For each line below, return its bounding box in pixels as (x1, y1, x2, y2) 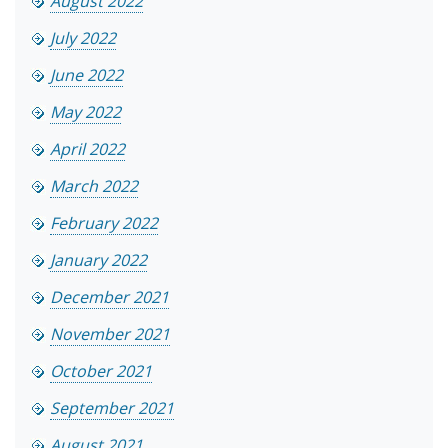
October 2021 (50, 360, 152, 383)
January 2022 (50, 249, 147, 272)
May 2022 (50, 101, 121, 124)
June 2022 (50, 64, 123, 87)
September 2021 (50, 397, 174, 420)
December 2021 (50, 286, 169, 309)
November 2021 (50, 323, 170, 346)
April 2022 (50, 138, 125, 161)
